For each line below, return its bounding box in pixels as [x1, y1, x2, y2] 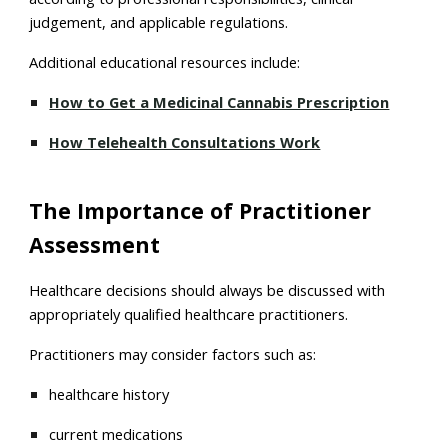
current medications [49, 424, 184, 444]
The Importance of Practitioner [29, 196, 372, 225]
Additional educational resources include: [29, 52, 301, 72]
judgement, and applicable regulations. [29, 12, 289, 32]
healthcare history [49, 384, 170, 404]
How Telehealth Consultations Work [49, 132, 321, 152]
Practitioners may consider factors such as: [29, 344, 317, 364]
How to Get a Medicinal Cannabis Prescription [49, 92, 390, 112]
